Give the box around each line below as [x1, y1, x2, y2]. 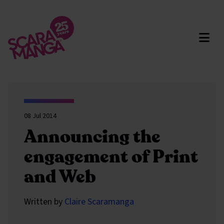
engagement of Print [24, 144, 198, 169]
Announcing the [24, 124, 160, 149]
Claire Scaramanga [64, 195, 134, 208]
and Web [24, 164, 96, 189]
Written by [24, 195, 64, 208]
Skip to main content [21, 20, 99, 32]
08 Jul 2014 [24, 111, 56, 121]
